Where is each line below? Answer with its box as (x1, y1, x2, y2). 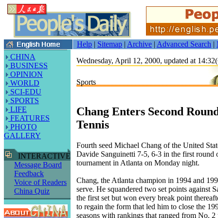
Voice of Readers (14, 178, 67, 186)
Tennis (76, 118, 109, 131)
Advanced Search (157, 40, 211, 48)
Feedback (14, 169, 44, 178)
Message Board (14, 161, 62, 169)
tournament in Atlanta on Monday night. (76, 158, 200, 167)
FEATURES (8, 114, 50, 122)
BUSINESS (8, 61, 48, 70)
